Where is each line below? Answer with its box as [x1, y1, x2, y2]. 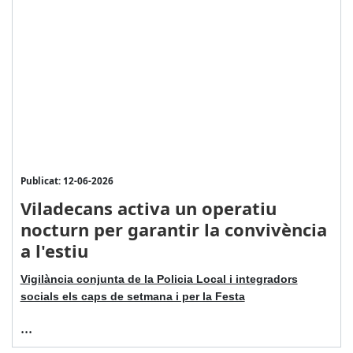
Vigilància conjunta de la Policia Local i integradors [20, 272, 298, 285]
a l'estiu [20, 238, 88, 262]
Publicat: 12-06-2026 [20, 173, 113, 187]
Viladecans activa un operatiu [20, 195, 277, 220]
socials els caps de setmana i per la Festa [20, 289, 245, 303]
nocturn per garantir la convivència [20, 217, 327, 241]
